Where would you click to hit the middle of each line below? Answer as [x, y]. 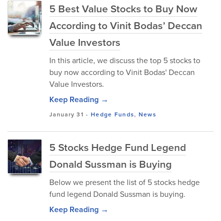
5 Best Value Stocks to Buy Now [123, 9]
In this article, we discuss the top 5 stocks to [125, 60]
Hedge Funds [112, 114]
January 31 [67, 114]
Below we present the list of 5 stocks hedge [125, 182]
